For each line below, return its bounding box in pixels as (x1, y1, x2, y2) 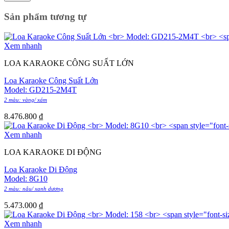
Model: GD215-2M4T (4, 85, 77, 94)
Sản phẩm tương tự (4, 11, 86, 22)
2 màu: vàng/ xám (4, 96, 47, 103)
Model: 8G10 (4, 174, 48, 183)
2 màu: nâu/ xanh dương (4, 185, 63, 192)
